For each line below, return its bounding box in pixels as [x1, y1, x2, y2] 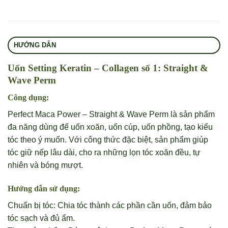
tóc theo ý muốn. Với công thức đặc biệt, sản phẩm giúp [8, 135, 208, 145]
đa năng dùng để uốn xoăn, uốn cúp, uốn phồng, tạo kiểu [8, 123, 213, 132]
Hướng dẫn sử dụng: [8, 184, 80, 193]
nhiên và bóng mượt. [8, 161, 83, 170]
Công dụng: [8, 93, 49, 102]
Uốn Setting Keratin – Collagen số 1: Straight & [8, 62, 208, 73]
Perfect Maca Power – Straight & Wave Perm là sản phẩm [8, 110, 215, 119]
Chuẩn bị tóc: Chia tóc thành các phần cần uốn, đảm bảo [8, 201, 212, 210]
